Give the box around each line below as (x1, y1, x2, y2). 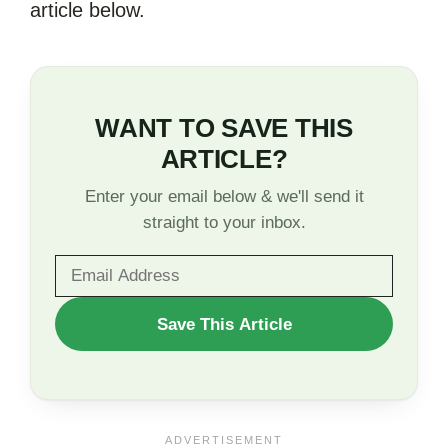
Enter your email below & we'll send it (84, 187, 364, 206)
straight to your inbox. (142, 213, 306, 232)
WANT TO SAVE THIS (95, 113, 353, 144)
